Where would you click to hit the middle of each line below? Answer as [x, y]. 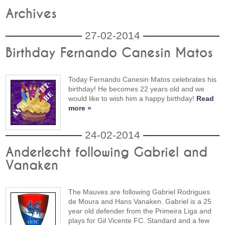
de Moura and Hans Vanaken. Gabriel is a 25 [140, 201]
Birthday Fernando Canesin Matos [109, 53]
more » [80, 108]
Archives [31, 14]
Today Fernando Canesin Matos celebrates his [143, 79]
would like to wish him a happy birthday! [133, 98]
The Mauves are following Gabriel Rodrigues [139, 192]
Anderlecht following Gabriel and [107, 153]
